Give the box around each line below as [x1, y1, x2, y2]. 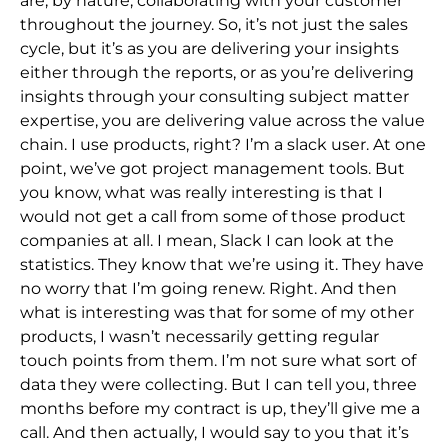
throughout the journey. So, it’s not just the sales [20, 14, 408, 34]
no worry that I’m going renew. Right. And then [20, 278, 397, 298]
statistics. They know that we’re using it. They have [20, 254, 424, 274]
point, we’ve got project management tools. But [20, 158, 405, 178]
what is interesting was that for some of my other [20, 302, 414, 322]
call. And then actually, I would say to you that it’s [20, 422, 409, 442]
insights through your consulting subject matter [20, 86, 409, 106]
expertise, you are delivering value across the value [20, 110, 425, 130]
